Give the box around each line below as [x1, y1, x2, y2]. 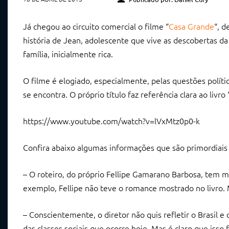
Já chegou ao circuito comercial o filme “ [23, 20, 169, 32]
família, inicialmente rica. [23, 48, 113, 59]
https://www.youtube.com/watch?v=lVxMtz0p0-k [23, 115, 200, 126]
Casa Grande [169, 20, 214, 32]
